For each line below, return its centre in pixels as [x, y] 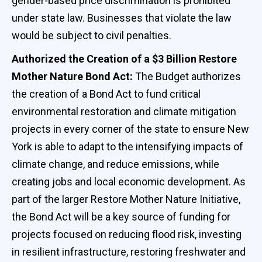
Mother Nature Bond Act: [72, 76]
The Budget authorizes [187, 76]
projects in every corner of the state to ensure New [130, 129]
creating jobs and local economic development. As [129, 181]
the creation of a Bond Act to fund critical [106, 94]
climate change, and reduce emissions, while [116, 164]
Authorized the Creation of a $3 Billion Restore [124, 58]
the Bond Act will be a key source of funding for [121, 216]
